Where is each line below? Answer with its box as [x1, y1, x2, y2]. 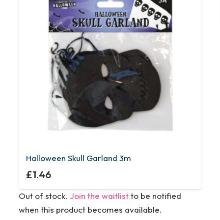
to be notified [128, 191, 181, 201]
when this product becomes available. [18, 204, 162, 215]
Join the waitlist [69, 191, 129, 201]
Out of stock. [18, 191, 70, 201]
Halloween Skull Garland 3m [26, 152, 131, 163]
